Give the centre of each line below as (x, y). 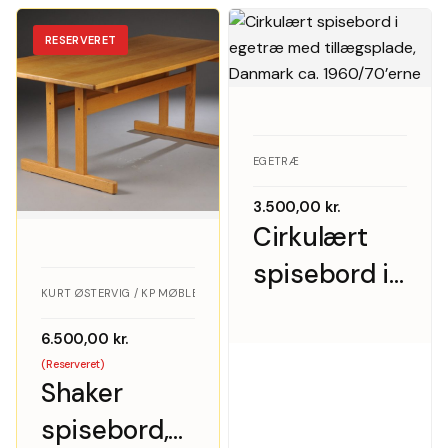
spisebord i (321, 274)
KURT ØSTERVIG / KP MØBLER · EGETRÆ (151, 293)
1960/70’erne (333, 422)
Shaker (82, 393)
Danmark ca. (327, 385)
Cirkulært (310, 237)
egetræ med (327, 311)
